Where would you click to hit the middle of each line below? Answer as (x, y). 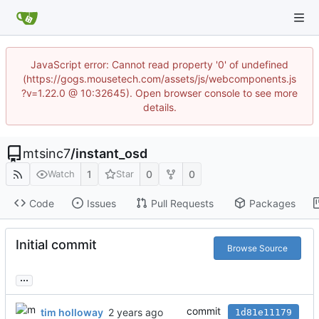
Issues (101, 203)
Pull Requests (182, 203)
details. (159, 107)
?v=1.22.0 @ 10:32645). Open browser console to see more (159, 93)
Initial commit (56, 245)
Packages (272, 203)
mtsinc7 (47, 153)
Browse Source (257, 248)
